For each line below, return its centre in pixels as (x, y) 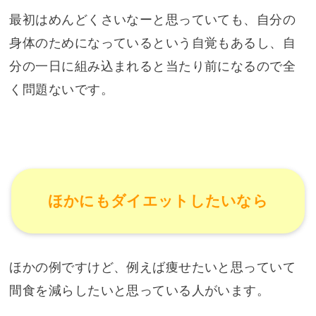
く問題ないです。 (61, 89)
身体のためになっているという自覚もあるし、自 (153, 43)
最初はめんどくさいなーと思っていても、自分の (153, 19)
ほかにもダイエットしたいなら (158, 201)
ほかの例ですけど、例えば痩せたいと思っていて (153, 267)
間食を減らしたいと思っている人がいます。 (140, 290)
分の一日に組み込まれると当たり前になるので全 (153, 66)
